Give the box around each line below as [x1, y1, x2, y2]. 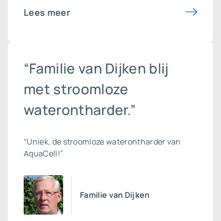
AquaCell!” [24, 148, 64, 159]
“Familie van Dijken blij [24, 59, 169, 77]
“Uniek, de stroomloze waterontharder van [24, 136, 181, 147]
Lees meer [24, 6, 70, 18]
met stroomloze [24, 79, 129, 98]
